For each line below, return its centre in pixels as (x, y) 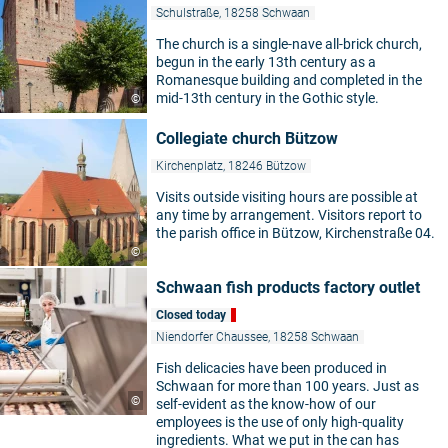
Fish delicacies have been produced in (271, 368)
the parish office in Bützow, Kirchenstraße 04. (295, 233)
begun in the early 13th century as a (266, 62)
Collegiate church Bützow (247, 138)
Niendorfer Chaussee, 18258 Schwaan (257, 337)
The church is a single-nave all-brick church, (289, 44)
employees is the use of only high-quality (280, 422)
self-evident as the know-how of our (266, 404)
